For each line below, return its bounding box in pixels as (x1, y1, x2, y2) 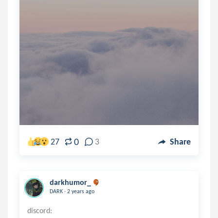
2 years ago (66, 188, 94, 195)
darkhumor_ (50, 178, 91, 187)
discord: (27, 206, 52, 215)
